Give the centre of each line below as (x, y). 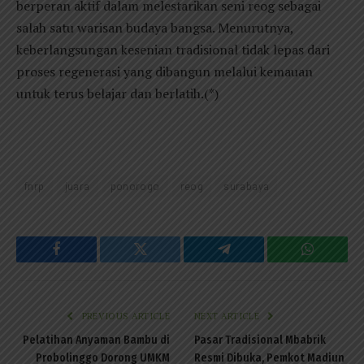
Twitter (160, 261)
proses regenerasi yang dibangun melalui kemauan (165, 71)
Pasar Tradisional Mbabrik (260, 340)
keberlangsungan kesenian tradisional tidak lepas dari (173, 49)
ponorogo (135, 186)
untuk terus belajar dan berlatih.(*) (117, 93)
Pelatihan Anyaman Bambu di (96, 340)
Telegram (250, 261)
